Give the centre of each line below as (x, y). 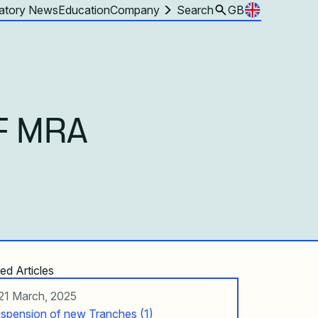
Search (195, 10)
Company (135, 10)
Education (84, 10)
